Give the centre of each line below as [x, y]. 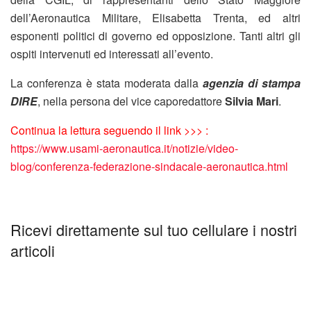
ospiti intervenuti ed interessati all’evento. [113, 53]
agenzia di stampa [252, 83]
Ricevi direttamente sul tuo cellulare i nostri [154, 230]
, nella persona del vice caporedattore [131, 101]
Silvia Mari [252, 101]
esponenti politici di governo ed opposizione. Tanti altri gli [155, 35]
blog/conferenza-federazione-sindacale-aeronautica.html [149, 166]
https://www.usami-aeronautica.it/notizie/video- [124, 148]
